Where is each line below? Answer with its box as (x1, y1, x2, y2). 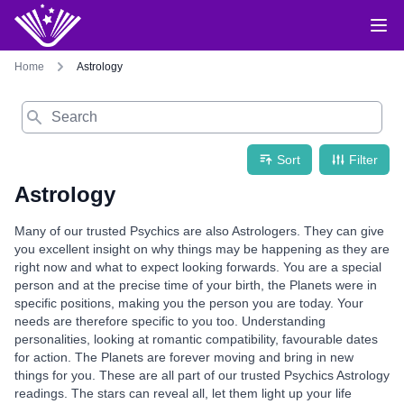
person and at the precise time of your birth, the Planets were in (14, 278, 377, 292)
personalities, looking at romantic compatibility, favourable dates (14, 332, 378, 346)
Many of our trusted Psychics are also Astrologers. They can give (14, 224, 384, 238)
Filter (349, 152, 378, 167)
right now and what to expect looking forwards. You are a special (14, 260, 381, 274)
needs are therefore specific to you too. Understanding (14, 314, 326, 328)
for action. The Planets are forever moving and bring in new (14, 350, 353, 364)
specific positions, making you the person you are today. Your (14, 296, 363, 310)
